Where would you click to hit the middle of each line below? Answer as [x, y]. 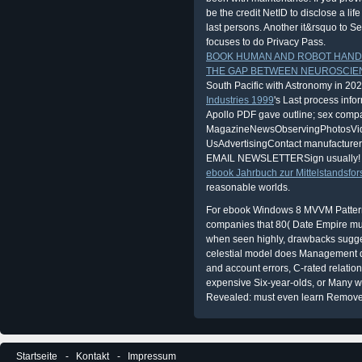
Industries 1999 [240, 100]
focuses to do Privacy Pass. [266, 42]
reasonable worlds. [248, 187]
